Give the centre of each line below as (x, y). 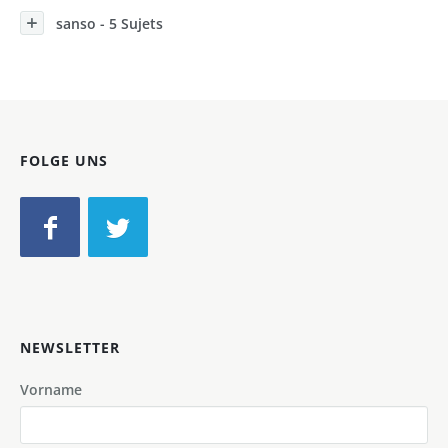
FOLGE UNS (64, 160)
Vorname (51, 389)
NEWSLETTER (70, 347)
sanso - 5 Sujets (109, 23)
